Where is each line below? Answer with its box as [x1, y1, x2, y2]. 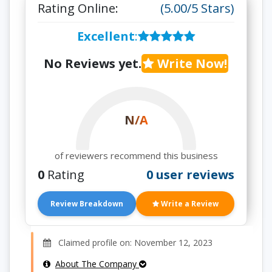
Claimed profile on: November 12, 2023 [51, 237, 212, 248]
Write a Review [158, 199, 219, 209]
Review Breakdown [50, 199, 123, 209]
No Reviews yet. [44, 55, 141, 72]
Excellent [76, 28, 135, 44]
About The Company [55, 258, 139, 270]
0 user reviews [146, 166, 234, 183]
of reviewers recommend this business [54, 149, 218, 161]
